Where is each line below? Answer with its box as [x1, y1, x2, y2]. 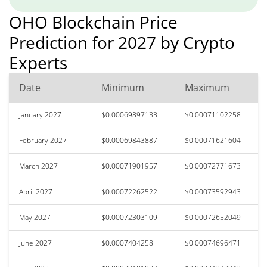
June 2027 [19, 237, 52, 248]
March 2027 [19, 160, 58, 171]
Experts [9, 51, 67, 74]
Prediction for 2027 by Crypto [9, 30, 235, 54]
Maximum [185, 80, 229, 94]
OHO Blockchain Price [9, 10, 178, 33]
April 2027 [19, 186, 52, 197]
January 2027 [19, 109, 61, 120]
